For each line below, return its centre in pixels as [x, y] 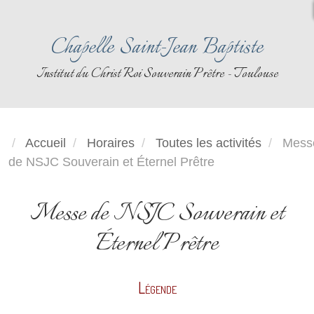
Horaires [112, 143]
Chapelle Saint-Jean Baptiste [157, 48]
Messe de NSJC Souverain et [157, 214]
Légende [157, 288]
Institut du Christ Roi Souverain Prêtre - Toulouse [157, 74]
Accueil [46, 143]
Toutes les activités [209, 143]
